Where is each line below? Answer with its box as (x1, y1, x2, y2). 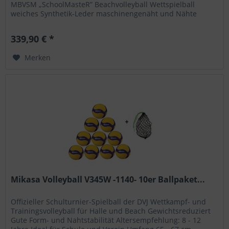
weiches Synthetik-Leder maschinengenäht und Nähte (11, 9, 197, 19)
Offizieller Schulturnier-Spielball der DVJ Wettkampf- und (11, 196, 207, 207)
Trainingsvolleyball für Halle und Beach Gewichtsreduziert (11, 205, 211, 216)
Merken (25, 53, 51, 63)
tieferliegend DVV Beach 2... (11, 18, 106, 28)
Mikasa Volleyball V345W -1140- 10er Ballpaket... (11, 173, 205, 185)
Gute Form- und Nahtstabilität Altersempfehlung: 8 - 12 (11, 215, 201, 225)
